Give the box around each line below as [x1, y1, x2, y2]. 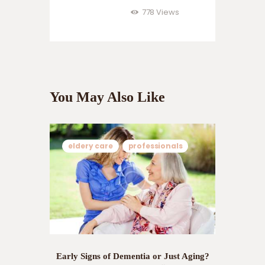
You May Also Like [50, 89, 165, 105]
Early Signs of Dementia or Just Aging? [56, 251, 209, 261]
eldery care [68, 140, 113, 151]
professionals [128, 140, 183, 151]
